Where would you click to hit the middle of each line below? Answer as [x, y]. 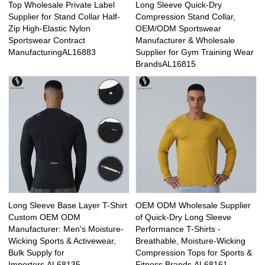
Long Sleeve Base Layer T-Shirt [68, 206]
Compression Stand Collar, [185, 16]
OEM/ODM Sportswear [178, 28]
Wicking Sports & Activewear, [62, 241]
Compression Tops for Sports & [194, 253]
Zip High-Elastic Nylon [50, 28]
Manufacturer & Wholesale [185, 40]
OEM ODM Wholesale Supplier [193, 206]
